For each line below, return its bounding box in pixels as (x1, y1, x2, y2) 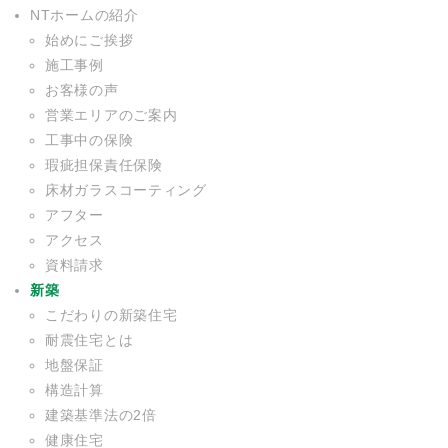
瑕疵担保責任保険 (45, 156, 163, 173)
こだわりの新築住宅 (45, 306, 178, 323)
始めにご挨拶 (45, 31, 134, 48)
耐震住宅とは (45, 331, 134, 348)
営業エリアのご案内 (45, 106, 178, 123)
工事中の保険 (45, 131, 134, 148)
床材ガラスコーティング (45, 181, 207, 198)
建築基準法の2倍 (45, 406, 157, 423)
